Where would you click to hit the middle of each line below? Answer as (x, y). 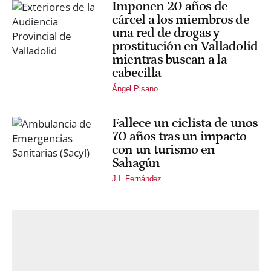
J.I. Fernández (137, 179)
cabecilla (137, 73)
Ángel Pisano (135, 88)
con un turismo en (164, 149)
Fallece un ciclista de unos (185, 123)
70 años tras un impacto (179, 136)
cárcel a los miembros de (181, 19)
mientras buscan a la (169, 59)
